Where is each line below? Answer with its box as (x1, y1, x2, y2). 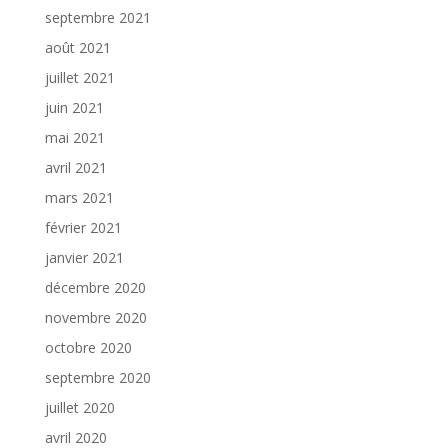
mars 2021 (44, 188, 114, 208)
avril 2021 (44, 158, 107, 178)
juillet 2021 (44, 68, 115, 88)
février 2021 (44, 218, 122, 238)
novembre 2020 (44, 308, 147, 328)
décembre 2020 (44, 278, 146, 298)
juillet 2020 (44, 398, 115, 418)
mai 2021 (44, 128, 105, 148)
